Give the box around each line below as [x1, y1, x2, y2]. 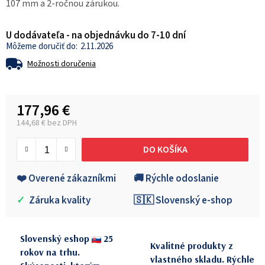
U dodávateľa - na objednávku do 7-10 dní [6, 28, 186, 43]
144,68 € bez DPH [17, 117, 77, 130]
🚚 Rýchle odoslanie [134, 172, 219, 186]
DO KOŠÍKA [143, 143, 188, 156]
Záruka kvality [27, 193, 91, 208]
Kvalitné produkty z [150, 239, 233, 251]
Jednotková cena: [16, 126, 86, 140]
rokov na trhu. [20, 246, 80, 258]
